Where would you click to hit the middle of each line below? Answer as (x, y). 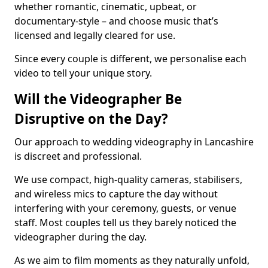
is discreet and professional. (78, 156)
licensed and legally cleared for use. (95, 35)
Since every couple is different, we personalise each (130, 59)
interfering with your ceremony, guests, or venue (125, 208)
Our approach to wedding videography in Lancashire (134, 142)
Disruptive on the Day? (91, 119)
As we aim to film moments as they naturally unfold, (132, 260)
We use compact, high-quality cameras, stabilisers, (128, 179)
